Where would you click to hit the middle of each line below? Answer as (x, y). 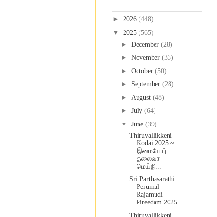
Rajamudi (149, 195)
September (147, 84)
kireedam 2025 (157, 202)
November (146, 58)
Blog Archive (130, 5)
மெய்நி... (149, 166)
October (143, 71)
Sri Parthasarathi (152, 179)
